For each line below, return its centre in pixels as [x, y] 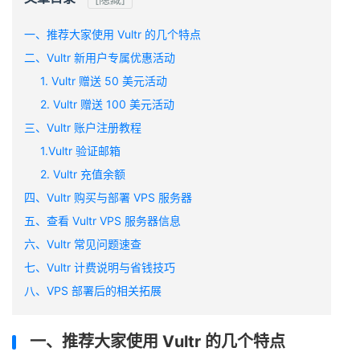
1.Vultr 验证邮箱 [80, 151]
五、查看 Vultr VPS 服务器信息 [102, 221]
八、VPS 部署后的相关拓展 [93, 290]
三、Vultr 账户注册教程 [83, 127]
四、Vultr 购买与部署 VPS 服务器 [108, 197]
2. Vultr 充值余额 [83, 174]
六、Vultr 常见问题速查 [83, 244]
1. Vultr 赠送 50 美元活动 [104, 81]
